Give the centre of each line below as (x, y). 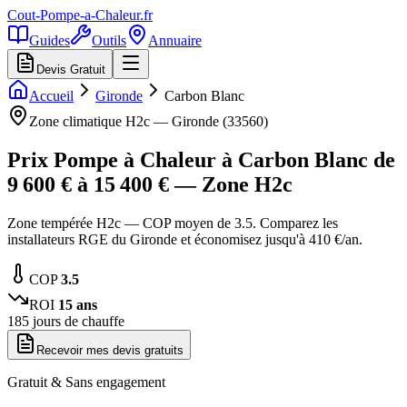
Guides (50, 40)
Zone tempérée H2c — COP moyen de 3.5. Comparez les (173, 223)
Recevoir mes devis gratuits (110, 350)
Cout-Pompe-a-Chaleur (74, 15)
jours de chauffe (77, 321)
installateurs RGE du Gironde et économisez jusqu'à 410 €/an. (185, 239)
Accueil (51, 96)
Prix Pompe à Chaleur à (123, 159)
